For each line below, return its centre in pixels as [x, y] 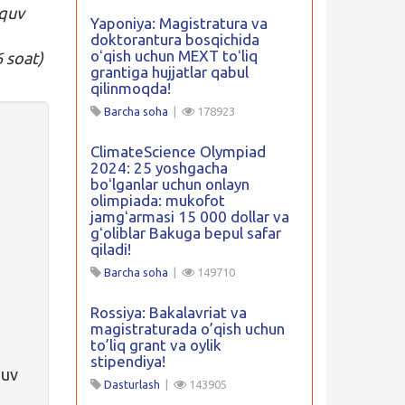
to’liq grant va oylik [155, 345]
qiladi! [110, 249]
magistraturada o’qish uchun [187, 329]
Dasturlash [132, 384]
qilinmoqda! [130, 88]
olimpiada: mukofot [157, 200]
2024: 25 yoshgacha [159, 168]
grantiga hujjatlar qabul [169, 72]
